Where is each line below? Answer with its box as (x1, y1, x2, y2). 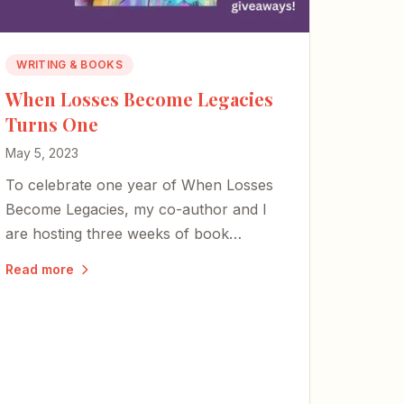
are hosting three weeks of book (5, 225, 230, 243)
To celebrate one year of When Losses (5, 176, 274, 195)
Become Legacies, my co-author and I (5, 200, 268, 219)
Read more (5, 262, 75, 278)
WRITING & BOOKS (16, 58, 123, 72)
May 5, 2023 (5, 145, 79, 161)
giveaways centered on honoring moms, (5, 249, 281, 268)
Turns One (5, 112, 99, 137)
